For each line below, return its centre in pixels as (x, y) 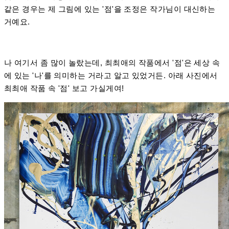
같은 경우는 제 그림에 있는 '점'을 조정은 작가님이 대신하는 (110, 9)
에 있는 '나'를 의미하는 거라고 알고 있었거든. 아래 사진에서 (111, 76)
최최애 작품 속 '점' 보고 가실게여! (64, 88)
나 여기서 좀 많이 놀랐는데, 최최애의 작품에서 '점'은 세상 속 (112, 63)
